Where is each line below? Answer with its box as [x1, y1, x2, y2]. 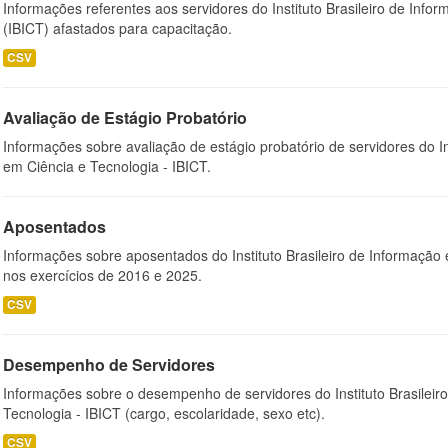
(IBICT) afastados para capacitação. [3, 18, 232, 38]
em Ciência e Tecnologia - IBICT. [3, 156, 211, 176]
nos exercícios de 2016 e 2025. [3, 265, 202, 285]
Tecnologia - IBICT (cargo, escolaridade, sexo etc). [3, 403, 325, 423]
